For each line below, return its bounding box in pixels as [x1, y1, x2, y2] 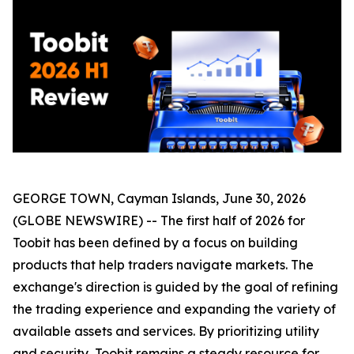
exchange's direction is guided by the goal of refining [13, 279, 338, 295]
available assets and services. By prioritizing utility [13, 323, 319, 339]
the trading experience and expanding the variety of [13, 301, 336, 317]
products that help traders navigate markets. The [13, 257, 314, 273]
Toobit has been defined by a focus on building [13, 235, 298, 250]
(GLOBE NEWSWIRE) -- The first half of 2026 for [13, 213, 305, 228]
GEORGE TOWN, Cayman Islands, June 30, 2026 [13, 190, 306, 206]
